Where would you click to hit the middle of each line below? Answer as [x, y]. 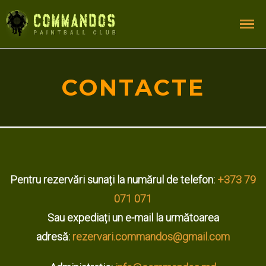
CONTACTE [133, 88]
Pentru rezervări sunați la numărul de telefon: [114, 180]
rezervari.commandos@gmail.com [151, 237]
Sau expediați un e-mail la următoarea [133, 218]
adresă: [54, 237]
